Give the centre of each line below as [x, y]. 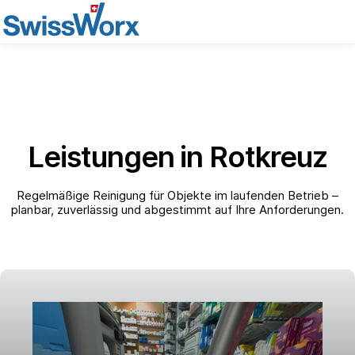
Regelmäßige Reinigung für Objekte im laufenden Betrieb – [177, 195]
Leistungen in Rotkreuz [177, 157]
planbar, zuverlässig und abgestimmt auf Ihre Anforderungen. [177, 210]
